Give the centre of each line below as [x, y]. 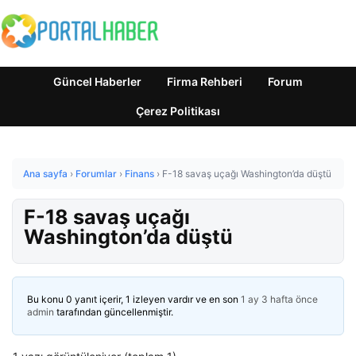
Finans [139, 174]
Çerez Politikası [178, 111]
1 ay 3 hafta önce [279, 299]
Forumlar [96, 174]
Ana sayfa [45, 174]
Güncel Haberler [97, 81]
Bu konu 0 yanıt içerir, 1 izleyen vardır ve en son [134, 299]
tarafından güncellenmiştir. [114, 312]
